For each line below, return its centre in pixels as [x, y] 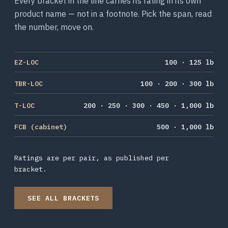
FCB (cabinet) [41, 127]
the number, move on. [54, 27]
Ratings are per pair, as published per [92, 158]
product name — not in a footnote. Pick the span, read [113, 14]
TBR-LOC [28, 84]
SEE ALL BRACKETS [63, 198]
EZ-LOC [26, 62]
